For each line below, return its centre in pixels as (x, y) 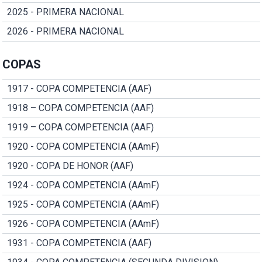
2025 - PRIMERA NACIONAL (65, 12)
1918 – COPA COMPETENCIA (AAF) (80, 108)
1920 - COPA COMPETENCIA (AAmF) (83, 146)
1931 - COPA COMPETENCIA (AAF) (79, 243)
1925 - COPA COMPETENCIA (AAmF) (83, 204)
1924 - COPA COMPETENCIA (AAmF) (83, 185)
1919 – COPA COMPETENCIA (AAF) (80, 127)
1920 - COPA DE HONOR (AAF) (70, 166)
